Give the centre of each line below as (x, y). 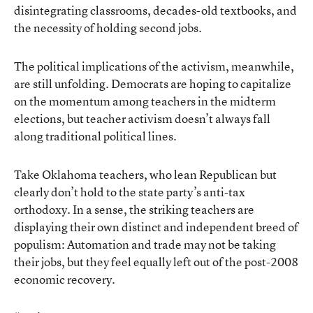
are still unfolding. (63, 83)
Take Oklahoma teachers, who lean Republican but (145, 174)
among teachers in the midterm (193, 101)
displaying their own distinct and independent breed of (156, 226)
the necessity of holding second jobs (106, 27)
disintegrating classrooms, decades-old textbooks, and (155, 10)
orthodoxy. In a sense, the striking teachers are (134, 209)
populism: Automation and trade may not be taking (145, 244)
